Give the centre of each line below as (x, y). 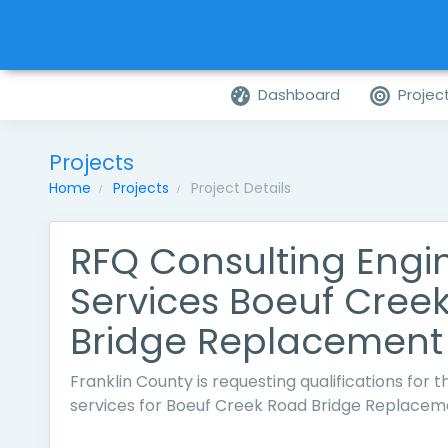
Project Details (240, 187)
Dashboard (299, 94)
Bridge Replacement (256, 341)
